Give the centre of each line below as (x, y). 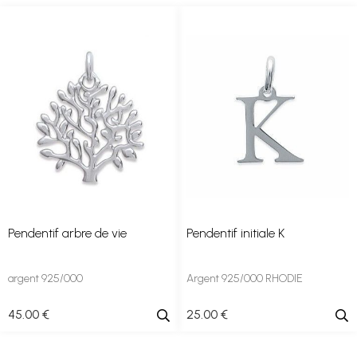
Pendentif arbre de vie (67, 233)
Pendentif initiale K (235, 233)
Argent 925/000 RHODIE (245, 279)
